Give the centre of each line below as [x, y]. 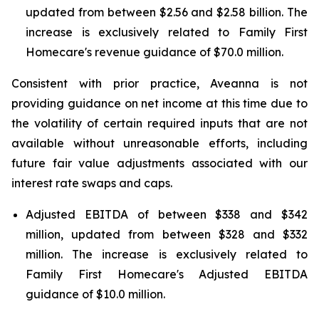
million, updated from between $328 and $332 [167, 234]
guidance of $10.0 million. [95, 294]
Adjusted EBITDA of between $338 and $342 [167, 214]
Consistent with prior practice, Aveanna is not [159, 83]
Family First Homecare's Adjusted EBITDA [167, 274]
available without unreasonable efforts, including [159, 143]
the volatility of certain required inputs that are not [159, 123]
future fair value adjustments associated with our [159, 163]
